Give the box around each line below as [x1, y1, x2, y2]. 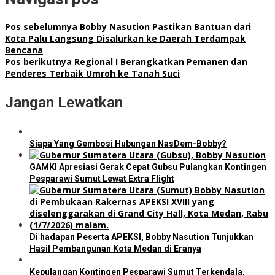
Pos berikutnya [5, 56, 72, 68]
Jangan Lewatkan [5, 94, 123, 112]
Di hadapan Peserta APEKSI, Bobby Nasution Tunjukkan [29, 232, 254, 242]
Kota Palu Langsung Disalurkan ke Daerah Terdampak [5, 33, 246, 45]
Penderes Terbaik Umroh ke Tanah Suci [5, 68, 180, 80]
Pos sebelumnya [5, 21, 77, 33]
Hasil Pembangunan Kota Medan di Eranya [29, 244, 201, 254]
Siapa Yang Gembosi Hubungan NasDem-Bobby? [29, 139, 227, 149]
